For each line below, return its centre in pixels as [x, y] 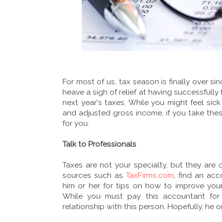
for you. [76, 123]
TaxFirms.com [150, 175]
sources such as [94, 175]
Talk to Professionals [99, 144]
